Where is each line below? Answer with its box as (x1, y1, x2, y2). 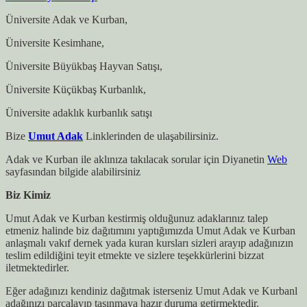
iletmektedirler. (5, 262, 69, 274)
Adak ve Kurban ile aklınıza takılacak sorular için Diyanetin (5, 153, 267, 166)
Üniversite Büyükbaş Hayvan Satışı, (5, 60, 162, 73)
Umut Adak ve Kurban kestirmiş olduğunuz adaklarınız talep (5, 212, 268, 225)
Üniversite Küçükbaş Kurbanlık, (5, 84, 146, 96)
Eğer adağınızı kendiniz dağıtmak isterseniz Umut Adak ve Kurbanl (5, 285, 297, 297)
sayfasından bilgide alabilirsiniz (5, 166, 140, 178)
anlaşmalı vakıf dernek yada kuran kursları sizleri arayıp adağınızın (5, 237, 293, 249)
